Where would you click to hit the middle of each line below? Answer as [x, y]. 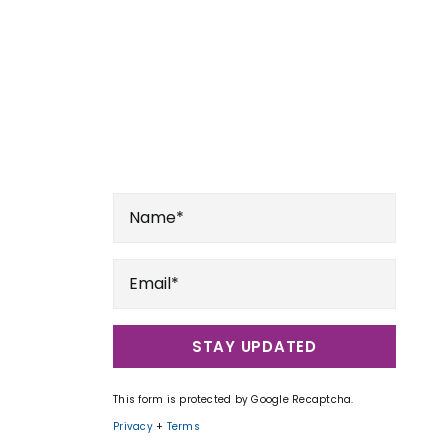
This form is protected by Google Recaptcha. [233, 399]
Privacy [133, 426]
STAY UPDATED [254, 346]
